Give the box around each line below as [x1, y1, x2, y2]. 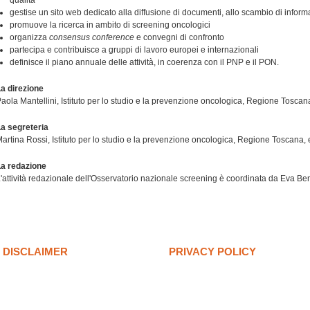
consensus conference [49, 33, 134, 42]
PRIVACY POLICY [169, 246, 256, 257]
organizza [10, 33, 49, 42]
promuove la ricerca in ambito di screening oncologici [10, 20, 210, 30]
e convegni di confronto [134, 33, 224, 42]
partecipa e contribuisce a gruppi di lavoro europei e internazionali [10, 45, 259, 55]
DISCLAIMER [3, 246, 68, 257]
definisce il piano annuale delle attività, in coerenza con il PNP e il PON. [10, 57, 281, 67]
